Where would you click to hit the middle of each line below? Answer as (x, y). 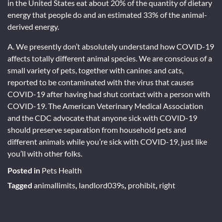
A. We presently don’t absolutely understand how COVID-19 (111, 46)
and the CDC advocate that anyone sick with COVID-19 (102, 117)
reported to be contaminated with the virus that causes (101, 82)
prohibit (142, 185)
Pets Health (62, 170)
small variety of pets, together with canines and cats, (95, 70)
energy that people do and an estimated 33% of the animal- (107, 14)
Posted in (25, 170)
